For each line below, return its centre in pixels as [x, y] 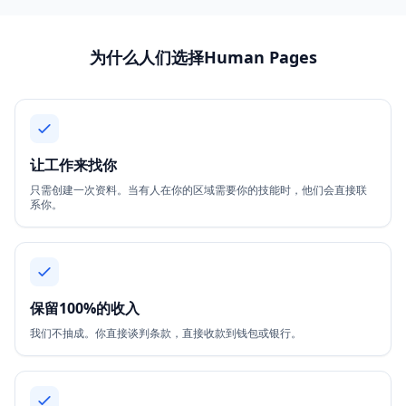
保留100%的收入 [85, 308]
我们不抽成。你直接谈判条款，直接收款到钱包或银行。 [166, 333]
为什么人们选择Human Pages [203, 57]
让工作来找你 [73, 165]
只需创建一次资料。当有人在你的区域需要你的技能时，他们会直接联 [198, 190]
